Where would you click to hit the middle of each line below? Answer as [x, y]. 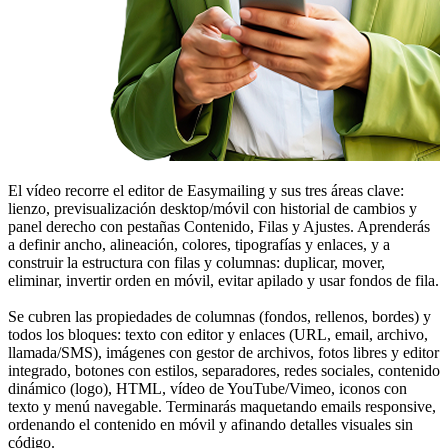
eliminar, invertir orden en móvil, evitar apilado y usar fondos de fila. [223, 280]
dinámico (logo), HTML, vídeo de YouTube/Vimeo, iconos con [207, 388]
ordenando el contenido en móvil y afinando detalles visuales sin [210, 424]
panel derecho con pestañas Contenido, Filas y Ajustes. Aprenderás [219, 226]
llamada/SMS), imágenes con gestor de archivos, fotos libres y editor [223, 352]
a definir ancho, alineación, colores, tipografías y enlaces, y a [199, 244]
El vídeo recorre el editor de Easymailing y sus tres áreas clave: [206, 190]
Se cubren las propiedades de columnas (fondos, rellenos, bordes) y [219, 316]
